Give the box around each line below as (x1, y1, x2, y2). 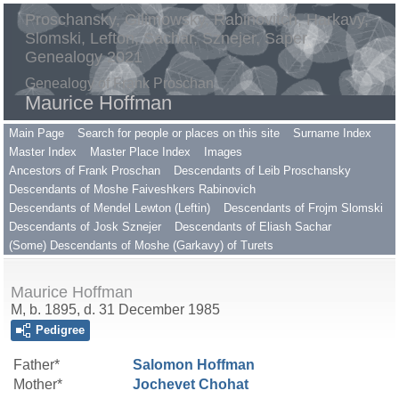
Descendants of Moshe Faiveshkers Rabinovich (9, 183, 256, 196)
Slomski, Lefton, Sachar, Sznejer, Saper (25, 29, 307, 47)
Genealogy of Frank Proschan (25, 76, 214, 91)
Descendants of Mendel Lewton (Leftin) (9, 201, 210, 215)
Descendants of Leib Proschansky (174, 164, 351, 177)
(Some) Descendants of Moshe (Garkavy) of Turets (9, 239, 273, 252)
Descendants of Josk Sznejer (9, 220, 161, 233)
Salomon (133, 357, 197, 372)
